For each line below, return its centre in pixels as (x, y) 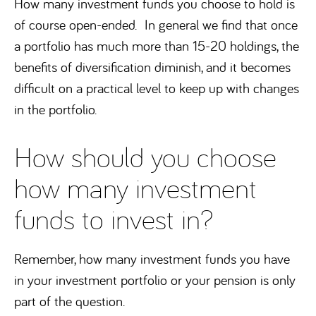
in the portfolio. (55, 109)
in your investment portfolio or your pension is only (155, 280)
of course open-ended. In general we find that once (156, 24)
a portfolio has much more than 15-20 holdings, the (157, 45)
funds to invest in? (114, 218)
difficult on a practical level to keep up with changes (157, 88)
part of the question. (69, 301)
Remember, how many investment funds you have (152, 259)
